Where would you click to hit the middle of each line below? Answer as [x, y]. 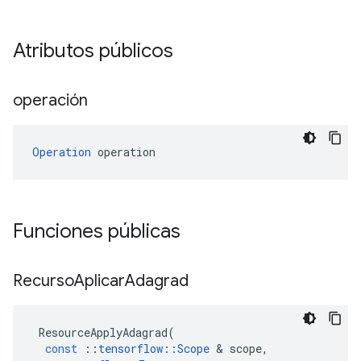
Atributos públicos [93, 51]
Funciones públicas [97, 231]
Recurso [44, 281]
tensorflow [131, 349]
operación [52, 100]
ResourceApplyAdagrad [103, 332]
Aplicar [100, 281]
